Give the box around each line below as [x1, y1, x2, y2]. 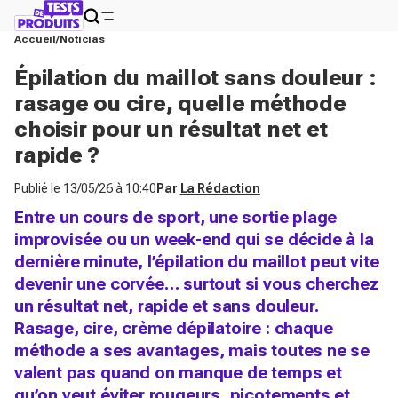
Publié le [14, 181, 63, 195]
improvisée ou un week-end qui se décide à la [14, 229, 374, 250]
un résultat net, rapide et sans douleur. [14, 296, 319, 316]
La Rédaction [179, 181, 260, 195]
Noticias [60, 33, 106, 45]
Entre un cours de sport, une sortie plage [14, 207, 338, 227]
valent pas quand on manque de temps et [14, 362, 342, 383]
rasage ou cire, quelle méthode [14, 91, 346, 116]
